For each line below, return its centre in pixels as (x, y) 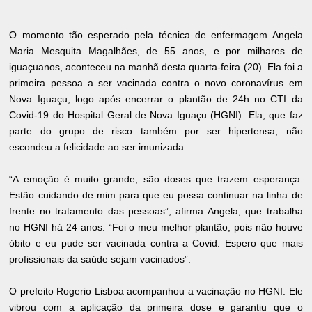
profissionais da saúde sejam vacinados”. (100, 259)
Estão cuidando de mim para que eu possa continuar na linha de (156, 195)
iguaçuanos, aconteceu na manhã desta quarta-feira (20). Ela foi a (156, 67)
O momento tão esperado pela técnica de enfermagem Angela (156, 35)
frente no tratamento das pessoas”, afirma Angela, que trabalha (156, 211)
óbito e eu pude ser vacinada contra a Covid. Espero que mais (156, 243)
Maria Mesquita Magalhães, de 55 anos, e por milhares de (156, 51)
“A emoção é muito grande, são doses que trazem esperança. (156, 179)
